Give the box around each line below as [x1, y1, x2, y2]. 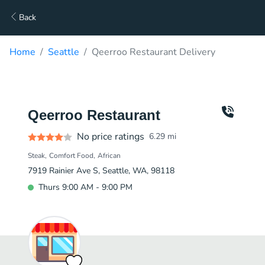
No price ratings [77, 130, 144, 143]
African [98, 151, 121, 160]
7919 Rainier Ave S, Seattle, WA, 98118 [28, 165, 174, 176]
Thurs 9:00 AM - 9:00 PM [38, 182, 132, 193]
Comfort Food [49, 151, 93, 160]
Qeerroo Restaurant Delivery [92, 46, 215, 59]
